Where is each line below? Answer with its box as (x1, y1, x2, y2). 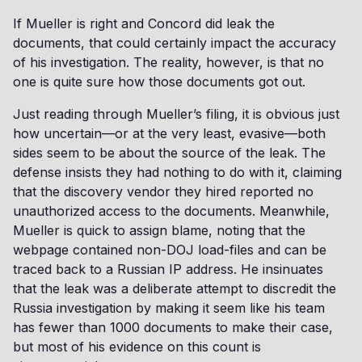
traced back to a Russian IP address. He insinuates (13, 261, 323, 277)
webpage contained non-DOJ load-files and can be (13, 242, 326, 258)
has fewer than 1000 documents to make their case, (13, 319, 333, 335)
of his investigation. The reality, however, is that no (13, 54, 324, 70)
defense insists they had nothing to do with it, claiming (13, 164, 342, 180)
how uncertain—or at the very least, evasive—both (13, 125, 326, 141)
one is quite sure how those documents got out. (13, 74, 305, 90)
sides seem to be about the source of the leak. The (13, 145, 326, 161)
